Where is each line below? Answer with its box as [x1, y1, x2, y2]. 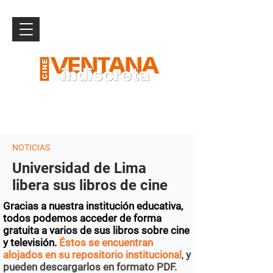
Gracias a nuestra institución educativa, [3, 200, 183, 212]
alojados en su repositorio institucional [3, 249, 182, 261]
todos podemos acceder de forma [3, 212, 161, 224]
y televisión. [3, 236, 59, 249]
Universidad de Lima [12, 160, 146, 177]
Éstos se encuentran [59, 236, 153, 249]
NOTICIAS [12, 143, 52, 152]
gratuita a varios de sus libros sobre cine [3, 224, 190, 236]
